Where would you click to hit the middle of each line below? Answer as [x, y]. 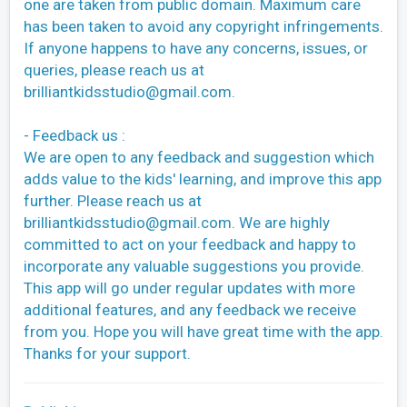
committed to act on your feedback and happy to [190, 244]
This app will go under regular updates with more [189, 288]
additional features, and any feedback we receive [190, 309]
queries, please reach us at [114, 69]
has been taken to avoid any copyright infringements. [203, 26]
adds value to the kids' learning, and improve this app [203, 179]
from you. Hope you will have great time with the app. [203, 331]
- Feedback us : [74, 135]
